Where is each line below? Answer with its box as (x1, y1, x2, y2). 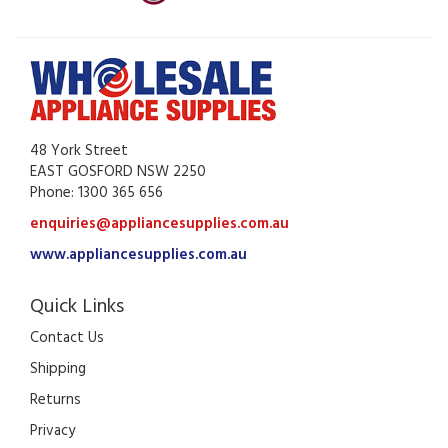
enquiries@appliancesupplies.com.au (30, 211, 289, 236)
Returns (30, 387, 81, 412)
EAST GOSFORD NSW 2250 (30, 159, 206, 184)
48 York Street (30, 138, 128, 163)
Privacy (30, 418, 75, 443)
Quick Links (30, 290, 124, 323)
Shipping (30, 356, 86, 381)
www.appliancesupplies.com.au (30, 242, 247, 267)
